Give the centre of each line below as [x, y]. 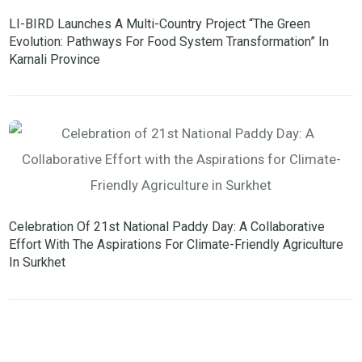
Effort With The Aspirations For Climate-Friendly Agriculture [177, 245]
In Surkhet [38, 263]
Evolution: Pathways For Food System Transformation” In [169, 41]
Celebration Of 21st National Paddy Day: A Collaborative [167, 227]
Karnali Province [55, 59]
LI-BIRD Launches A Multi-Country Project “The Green [160, 23]
